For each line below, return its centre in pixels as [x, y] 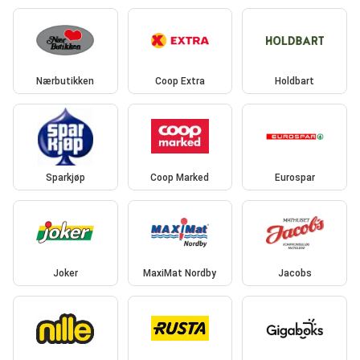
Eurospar [295, 177]
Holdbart [295, 82]
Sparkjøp [65, 177]
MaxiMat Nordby [180, 274]
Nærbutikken [65, 82]
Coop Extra [180, 82]
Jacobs [295, 274]
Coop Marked [180, 177]
